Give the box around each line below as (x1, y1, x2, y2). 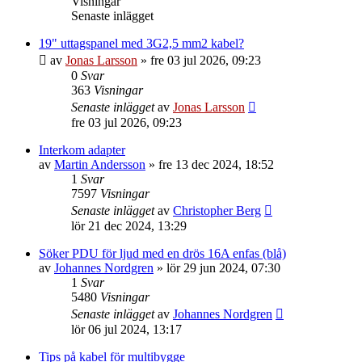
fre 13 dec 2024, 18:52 (158, 158, 274, 171)
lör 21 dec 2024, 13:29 (71, 219, 187, 233)
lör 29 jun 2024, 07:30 (166, 261, 280, 275)
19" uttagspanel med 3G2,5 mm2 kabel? (39, 36, 244, 50)
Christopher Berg (173, 204, 261, 217)
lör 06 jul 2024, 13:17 (71, 322, 182, 336)
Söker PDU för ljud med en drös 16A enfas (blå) (39, 246, 286, 260)
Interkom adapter (39, 143, 125, 157)
